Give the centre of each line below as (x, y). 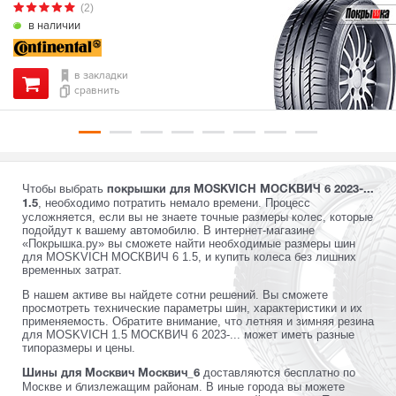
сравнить (97, 91)
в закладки (101, 75)
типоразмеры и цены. (79, 347)
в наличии (53, 25)
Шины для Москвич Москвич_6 (111, 373)
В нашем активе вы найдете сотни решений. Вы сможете (175, 294)
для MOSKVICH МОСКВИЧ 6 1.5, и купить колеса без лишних (189, 256)
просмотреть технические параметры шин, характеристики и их (192, 308)
